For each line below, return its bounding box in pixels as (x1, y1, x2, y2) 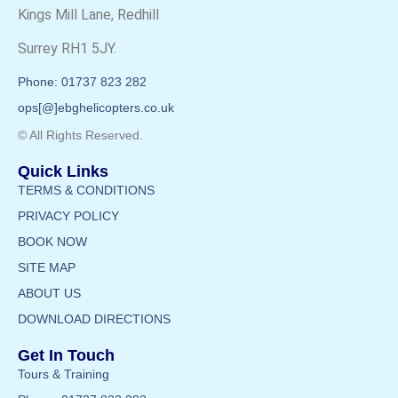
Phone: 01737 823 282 (18, 74, 147, 89)
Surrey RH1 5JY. (18, 40, 116, 58)
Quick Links (18, 162, 108, 180)
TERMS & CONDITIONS (18, 182, 155, 197)
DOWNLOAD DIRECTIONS (18, 311, 171, 326)
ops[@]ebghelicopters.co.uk (18, 99, 174, 115)
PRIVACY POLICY (18, 208, 119, 223)
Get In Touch (18, 346, 115, 364)
